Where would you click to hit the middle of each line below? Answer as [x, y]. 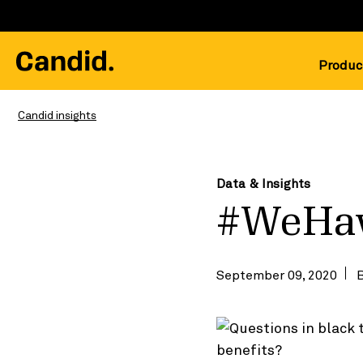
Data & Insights [263, 183]
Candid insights [57, 115]
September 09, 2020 [277, 275]
